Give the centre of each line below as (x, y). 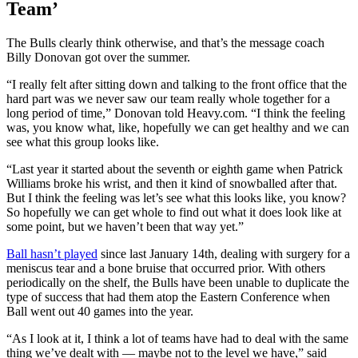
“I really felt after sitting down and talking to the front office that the (177, 85)
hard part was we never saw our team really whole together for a (168, 99)
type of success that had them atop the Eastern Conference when (168, 297)
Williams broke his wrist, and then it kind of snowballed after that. (172, 184)
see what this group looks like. (83, 142)
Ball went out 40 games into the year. (100, 312)
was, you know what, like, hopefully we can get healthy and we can (178, 128)
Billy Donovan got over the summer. (98, 58)
